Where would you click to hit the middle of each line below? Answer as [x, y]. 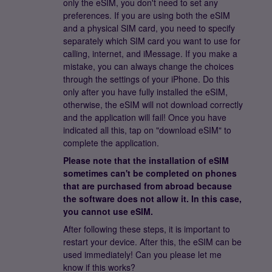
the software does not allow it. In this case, [152, 199]
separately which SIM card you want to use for [152, 41]
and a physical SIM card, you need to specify [149, 28]
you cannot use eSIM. [108, 211]
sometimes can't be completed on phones [150, 173]
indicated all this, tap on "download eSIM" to [147, 130]
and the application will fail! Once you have [145, 117]
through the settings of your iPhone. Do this [146, 79]
